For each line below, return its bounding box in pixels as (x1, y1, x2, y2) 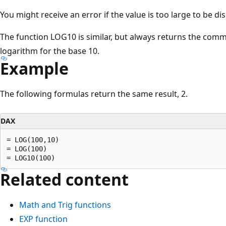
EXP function (19, 213, 68, 224)
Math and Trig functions (19, 199, 111, 210)
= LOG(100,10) (7, 135, 59, 144)
